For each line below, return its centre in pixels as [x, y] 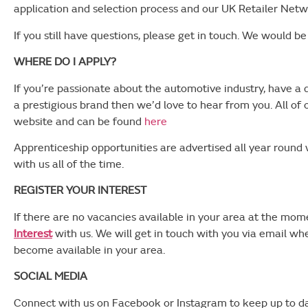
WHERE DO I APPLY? [65, 62]
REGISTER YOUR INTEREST [80, 190]
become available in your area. [89, 249]
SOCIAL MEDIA [51, 276]
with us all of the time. [69, 164]
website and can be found [79, 121]
